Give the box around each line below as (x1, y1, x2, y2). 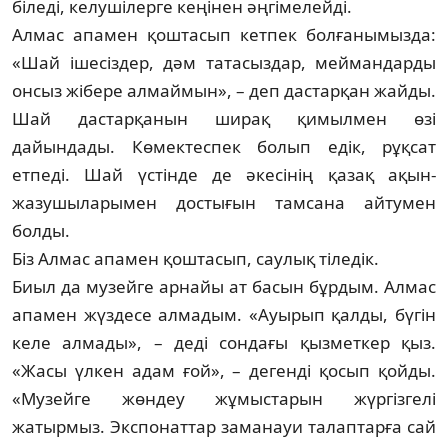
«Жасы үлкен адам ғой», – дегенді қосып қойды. (12, 358, 436, 382)
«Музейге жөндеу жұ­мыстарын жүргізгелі (12, 386, 436, 410)
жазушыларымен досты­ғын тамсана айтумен (12, 190, 436, 214)
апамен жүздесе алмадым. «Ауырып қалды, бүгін (12, 302, 436, 326)
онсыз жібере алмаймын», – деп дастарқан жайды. (12, 78, 436, 102)
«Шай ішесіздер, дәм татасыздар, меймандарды (12, 50, 436, 74)
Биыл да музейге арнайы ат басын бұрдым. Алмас (12, 274, 436, 298)
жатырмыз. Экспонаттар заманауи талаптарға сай (12, 414, 436, 438)
